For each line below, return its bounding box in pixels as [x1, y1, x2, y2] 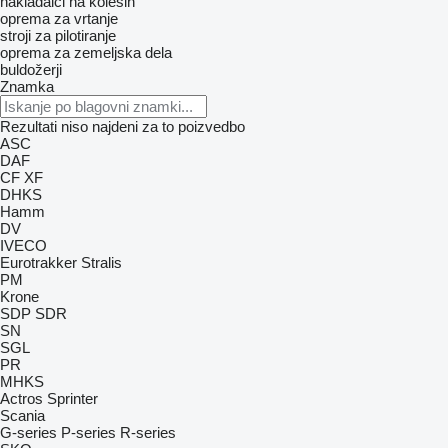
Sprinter [47, 390, 98, 407]
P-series [61, 424, 116, 441]
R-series [120, 424, 176, 441]
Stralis [81, 254, 122, 271]
